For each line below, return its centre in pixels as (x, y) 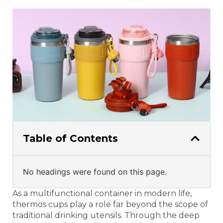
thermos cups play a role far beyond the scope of (110, 205)
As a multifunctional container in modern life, (102, 194)
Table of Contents (70, 139)
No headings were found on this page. (95, 172)
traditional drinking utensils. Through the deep (106, 216)
